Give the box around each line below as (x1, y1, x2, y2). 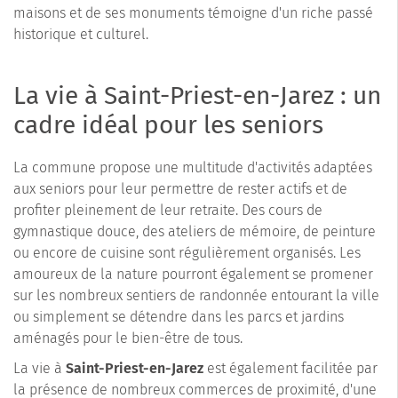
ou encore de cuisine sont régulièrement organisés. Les (13, 244, 361, 262)
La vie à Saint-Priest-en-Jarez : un (13, 81, 381, 111)
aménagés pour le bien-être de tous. (13, 330, 243, 347)
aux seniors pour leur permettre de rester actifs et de (13, 180, 347, 198)
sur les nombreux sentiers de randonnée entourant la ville (13, 287, 379, 305)
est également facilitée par (203, 360, 378, 378)
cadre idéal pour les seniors (13, 110, 323, 140)
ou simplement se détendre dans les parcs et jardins (13, 308, 344, 326)
